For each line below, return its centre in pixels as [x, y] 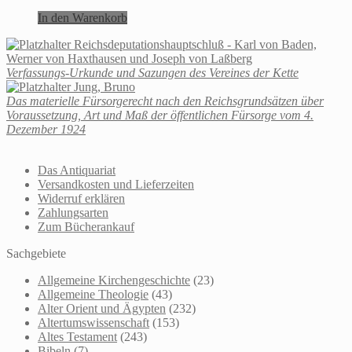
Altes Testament [77, 336]
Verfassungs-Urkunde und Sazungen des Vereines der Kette [152, 72]
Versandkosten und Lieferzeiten [116, 184]
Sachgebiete [36, 253]
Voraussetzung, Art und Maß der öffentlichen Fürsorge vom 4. [160, 115]
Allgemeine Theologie [93, 294]
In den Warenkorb [82, 17]
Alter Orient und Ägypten [102, 308]
